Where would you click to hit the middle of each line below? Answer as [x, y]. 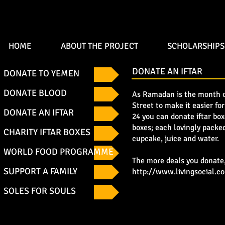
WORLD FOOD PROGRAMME [59, 152]
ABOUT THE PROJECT [99, 46]
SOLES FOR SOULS [40, 191]
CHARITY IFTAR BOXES [47, 132]
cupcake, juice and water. [176, 139]
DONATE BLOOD [35, 93]
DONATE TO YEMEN [41, 73]
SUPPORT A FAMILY [40, 171]
